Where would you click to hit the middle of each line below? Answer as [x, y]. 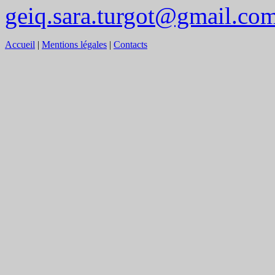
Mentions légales [74, 45]
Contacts [130, 45]
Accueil [20, 45]
